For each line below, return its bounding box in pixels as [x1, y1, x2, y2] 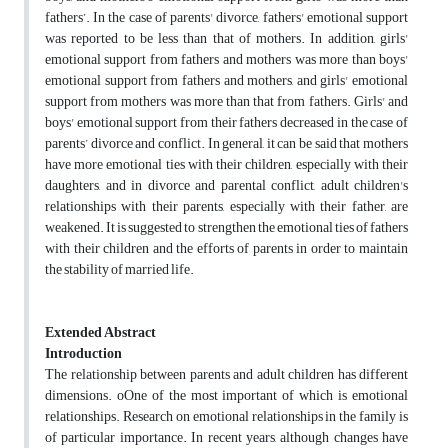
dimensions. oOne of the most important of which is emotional [45, 382, 408, 410]
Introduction [45, 340, 122, 368]
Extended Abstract [45, 319, 156, 347]
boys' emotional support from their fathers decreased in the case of [45, 109, 408, 137]
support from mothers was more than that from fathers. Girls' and [45, 88, 408, 116]
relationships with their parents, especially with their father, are [45, 193, 408, 221]
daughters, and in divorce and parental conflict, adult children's [45, 172, 408, 200]
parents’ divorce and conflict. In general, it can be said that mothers [45, 130, 408, 158]
